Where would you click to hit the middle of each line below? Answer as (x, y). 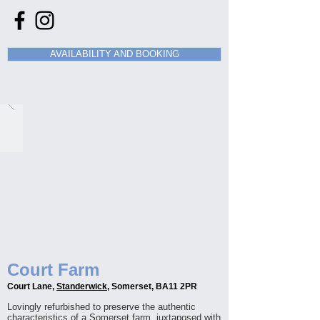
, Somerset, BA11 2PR (152, 286)
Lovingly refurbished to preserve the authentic (101, 307)
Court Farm (53, 270)
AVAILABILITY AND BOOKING (114, 54)
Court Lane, (32, 286)
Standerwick (82, 286)
